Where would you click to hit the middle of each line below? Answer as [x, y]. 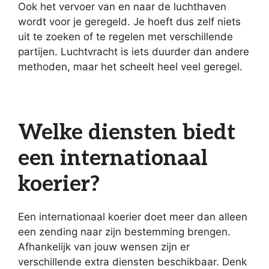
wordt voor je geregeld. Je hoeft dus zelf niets [129, 22]
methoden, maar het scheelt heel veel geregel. [130, 67]
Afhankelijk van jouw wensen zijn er [104, 247]
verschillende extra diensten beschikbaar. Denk [132, 262]
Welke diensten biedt [127, 133]
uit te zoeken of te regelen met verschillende [125, 37]
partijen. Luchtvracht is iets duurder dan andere [134, 52]
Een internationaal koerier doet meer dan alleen [133, 217]
